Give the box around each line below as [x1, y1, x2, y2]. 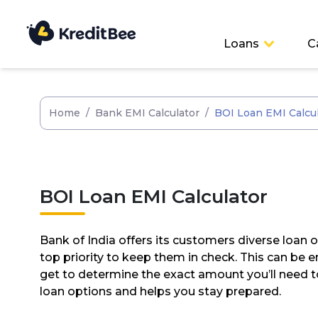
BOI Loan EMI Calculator [40, 185, 268, 208]
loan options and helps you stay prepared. [40, 284, 281, 298]
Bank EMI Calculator [95, 106, 200, 120]
